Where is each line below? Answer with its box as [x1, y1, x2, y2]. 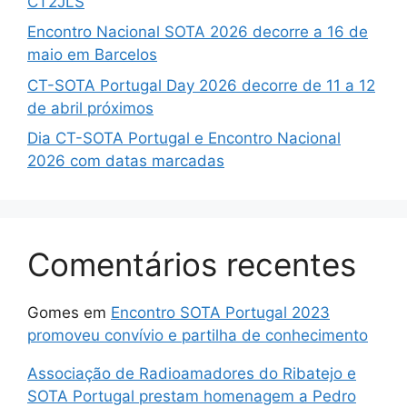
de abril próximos [27, 98, 154, 117]
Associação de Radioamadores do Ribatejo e [27, 364, 356, 383]
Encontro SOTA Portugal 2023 [111, 303, 330, 323]
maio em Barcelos [27, 45, 157, 65]
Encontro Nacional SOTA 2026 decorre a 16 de [27, 23, 368, 42]
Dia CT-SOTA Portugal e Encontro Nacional [27, 129, 341, 148]
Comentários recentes [27, 245, 356, 284]
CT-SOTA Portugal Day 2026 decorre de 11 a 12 [27, 75, 375, 94]
